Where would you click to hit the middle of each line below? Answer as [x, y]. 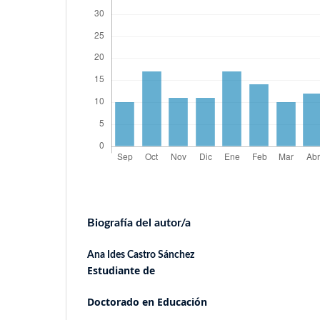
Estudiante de [121, 270]
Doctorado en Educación [147, 301]
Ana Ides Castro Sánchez [141, 255]
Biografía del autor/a [139, 222]
